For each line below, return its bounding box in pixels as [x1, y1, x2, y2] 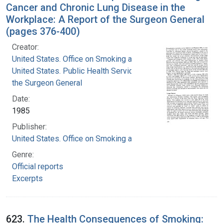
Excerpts [12, 173, 43, 183]
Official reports [12, 161, 63, 171]
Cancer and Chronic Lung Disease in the [6, 1, 185, 13]
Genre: [12, 149, 34, 159]
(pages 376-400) [6, 25, 80, 37]
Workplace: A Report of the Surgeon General [6, 13, 205, 25]
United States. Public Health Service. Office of [12, 66, 171, 76]
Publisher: [12, 121, 47, 131]
